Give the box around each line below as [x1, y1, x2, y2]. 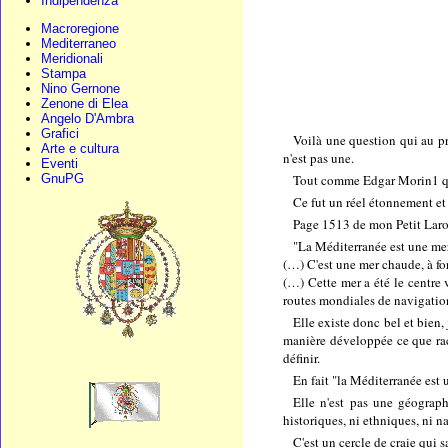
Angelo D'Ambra [41, 111, 134, 126]
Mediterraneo [41, 36, 116, 51]
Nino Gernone [41, 81, 120, 96]
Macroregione [41, 21, 119, 36]
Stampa [41, 66, 86, 81]
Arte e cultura [41, 141, 119, 156]
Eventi [41, 156, 78, 171]
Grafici [41, 126, 79, 141]
